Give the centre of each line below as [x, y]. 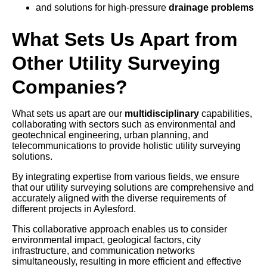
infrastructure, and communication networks [103, 251]
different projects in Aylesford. [74, 209]
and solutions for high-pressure [102, 8]
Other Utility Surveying [116, 63]
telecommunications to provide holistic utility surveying [126, 146]
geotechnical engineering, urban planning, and [110, 135]
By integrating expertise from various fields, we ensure [126, 177]
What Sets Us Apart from [125, 40]
